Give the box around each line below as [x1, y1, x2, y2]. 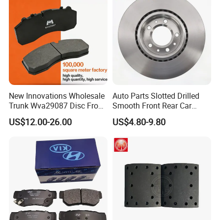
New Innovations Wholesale [9, 90, 105, 101]
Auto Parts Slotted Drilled [112, 90, 199, 101]
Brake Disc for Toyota [112, 110, 187, 121]
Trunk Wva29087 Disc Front [9, 100, 106, 111]
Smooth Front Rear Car [112, 100, 192, 111]
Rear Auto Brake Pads [9, 110, 84, 121]
